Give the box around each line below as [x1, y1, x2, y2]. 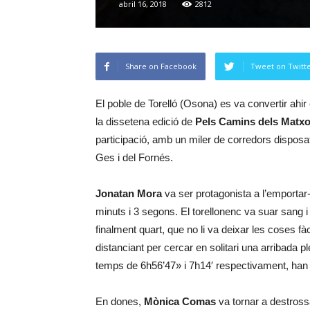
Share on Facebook [125, 61, 197, 71]
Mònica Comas [144, 295, 216, 307]
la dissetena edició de [95, 116, 195, 127]
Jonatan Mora [95, 188, 162, 199]
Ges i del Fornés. [95, 152, 173, 163]
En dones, [95, 295, 144, 307]
